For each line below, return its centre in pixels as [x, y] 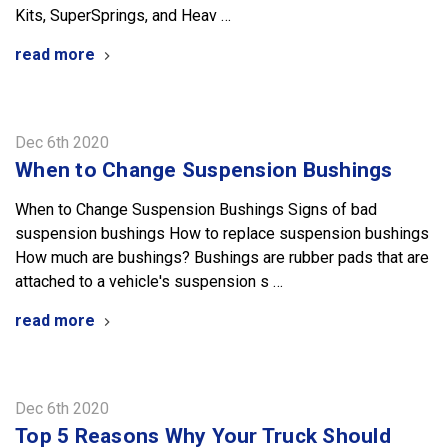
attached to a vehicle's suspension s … [149, 281]
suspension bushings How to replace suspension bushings [222, 233]
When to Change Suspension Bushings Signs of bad [196, 209]
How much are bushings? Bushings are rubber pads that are [222, 257]
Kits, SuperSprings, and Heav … [123, 15]
